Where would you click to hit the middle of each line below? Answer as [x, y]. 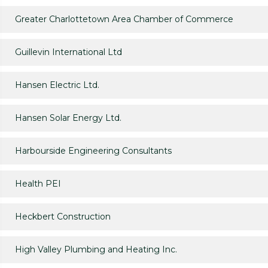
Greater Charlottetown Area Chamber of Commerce [124, 19]
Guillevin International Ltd [68, 52]
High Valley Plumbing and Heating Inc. [96, 250]
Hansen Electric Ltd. [57, 85]
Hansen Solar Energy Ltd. [68, 118]
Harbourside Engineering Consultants [93, 151]
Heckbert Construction [63, 217]
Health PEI [38, 184]
